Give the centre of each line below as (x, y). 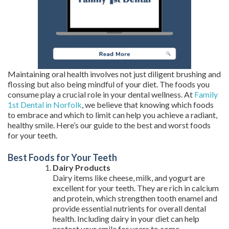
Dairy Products (82, 167)
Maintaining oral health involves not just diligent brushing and (114, 74)
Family (206, 94)
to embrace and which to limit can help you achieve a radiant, (112, 115)
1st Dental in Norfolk (45, 105)
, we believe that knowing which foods (148, 105)
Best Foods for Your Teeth (62, 157)
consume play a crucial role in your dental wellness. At (101, 94)
